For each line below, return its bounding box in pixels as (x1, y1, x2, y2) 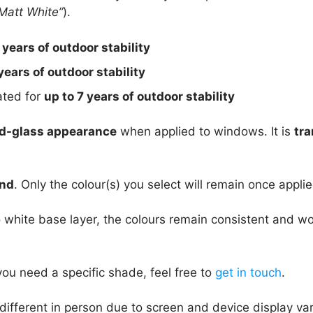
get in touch (215, 265, 282, 279)
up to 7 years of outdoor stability (44, 89, 235, 103)
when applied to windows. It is (117, 124, 294, 139)
